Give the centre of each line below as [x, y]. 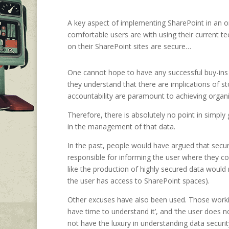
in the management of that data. [121, 126]
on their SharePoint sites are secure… [129, 46]
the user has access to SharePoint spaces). [139, 180]
